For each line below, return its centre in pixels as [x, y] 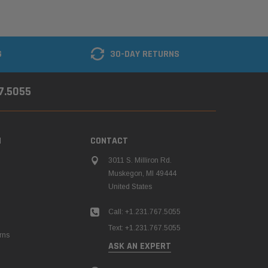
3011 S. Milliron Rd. [140, 160]
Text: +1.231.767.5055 [144, 228]
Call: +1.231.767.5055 [144, 211]
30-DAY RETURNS [144, 54]
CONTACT [109, 141]
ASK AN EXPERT [140, 246]
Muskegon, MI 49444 [142, 173]
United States [130, 186]
